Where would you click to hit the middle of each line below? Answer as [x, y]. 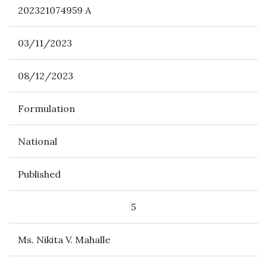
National [38, 141]
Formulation [46, 108]
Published [39, 174]
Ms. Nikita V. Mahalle [65, 240]
